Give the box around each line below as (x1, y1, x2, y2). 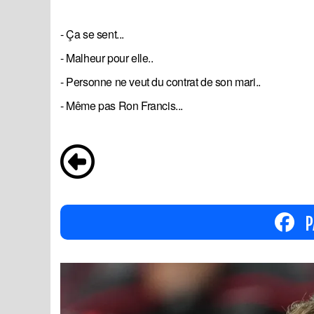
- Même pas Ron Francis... (60, 97, 183, 114)
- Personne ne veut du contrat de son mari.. (60, 74, 261, 90)
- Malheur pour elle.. (60, 50, 153, 67)
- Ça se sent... (60, 26, 124, 43)
